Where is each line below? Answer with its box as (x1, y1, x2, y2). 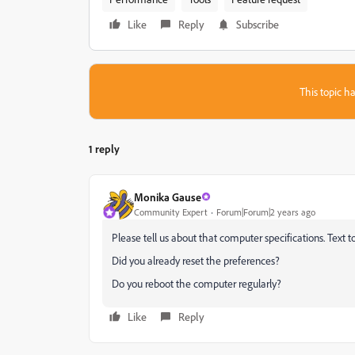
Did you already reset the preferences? (112, 254, 280, 267)
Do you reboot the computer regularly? (112, 277, 281, 290)
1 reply (89, 142, 120, 155)
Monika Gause (134, 189, 201, 204)
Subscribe (236, 17, 279, 31)
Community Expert (134, 205, 208, 218)
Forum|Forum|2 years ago (216, 205, 315, 218)
